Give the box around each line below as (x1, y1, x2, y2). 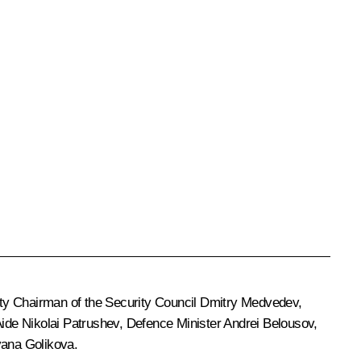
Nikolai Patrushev (22, 315, 119, 331)
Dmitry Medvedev (200, 294, 299, 310)
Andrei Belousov (223, 315, 314, 331)
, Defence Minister (118, 315, 224, 331)
